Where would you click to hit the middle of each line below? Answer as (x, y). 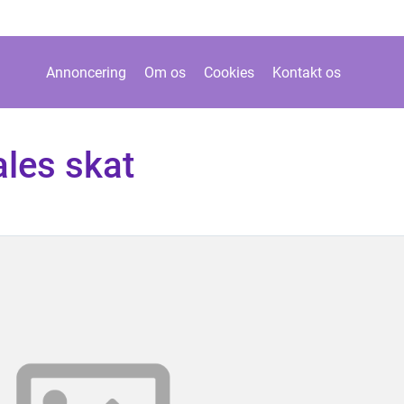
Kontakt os (307, 72)
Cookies (229, 72)
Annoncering (86, 72)
